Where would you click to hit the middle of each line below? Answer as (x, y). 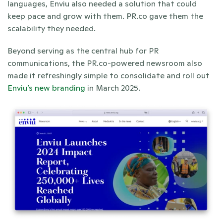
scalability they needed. (52, 28)
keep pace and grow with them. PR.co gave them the (105, 16)
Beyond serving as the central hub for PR (83, 50)
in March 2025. (113, 87)
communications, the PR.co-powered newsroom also (105, 63)
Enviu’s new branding (46, 87)
